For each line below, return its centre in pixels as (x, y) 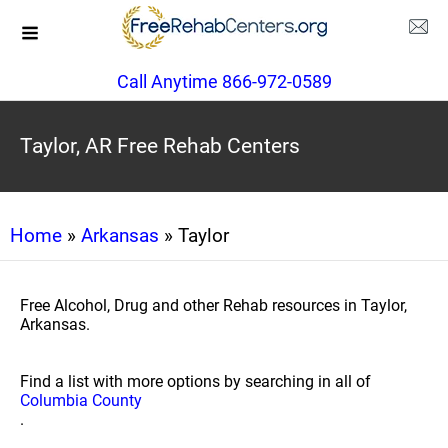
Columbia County (81, 400)
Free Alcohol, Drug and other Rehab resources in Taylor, (213, 305)
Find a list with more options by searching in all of (195, 381)
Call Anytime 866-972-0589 (224, 81)
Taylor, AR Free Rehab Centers (160, 146)
